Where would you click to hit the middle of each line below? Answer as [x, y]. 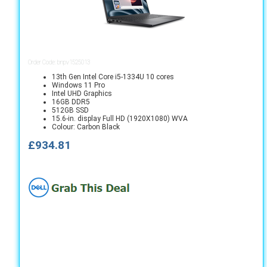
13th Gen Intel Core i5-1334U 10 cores [113, 77]
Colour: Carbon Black [86, 127]
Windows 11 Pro [78, 85]
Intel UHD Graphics [82, 94]
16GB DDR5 [71, 102]
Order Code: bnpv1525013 [59, 62]
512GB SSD [70, 110]
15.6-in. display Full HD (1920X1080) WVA [120, 119]
